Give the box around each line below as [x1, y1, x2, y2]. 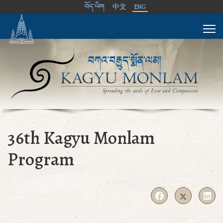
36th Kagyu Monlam [7, 125, 155, 150]
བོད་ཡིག [85, 3, 105, 11]
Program [7, 146, 74, 171]
